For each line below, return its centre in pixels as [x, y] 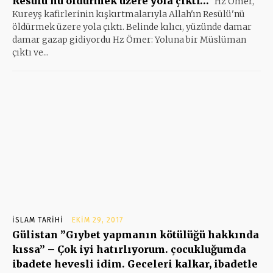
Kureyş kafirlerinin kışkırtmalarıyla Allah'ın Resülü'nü [129, 14]
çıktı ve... [30, 52]
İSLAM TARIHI [38, 220]
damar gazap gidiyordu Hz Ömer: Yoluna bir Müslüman [129, 39]
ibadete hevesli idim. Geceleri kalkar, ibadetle [135, 264]
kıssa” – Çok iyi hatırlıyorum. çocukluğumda [129, 249]
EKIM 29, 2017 [97, 220]
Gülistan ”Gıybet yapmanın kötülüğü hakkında [136, 234]
